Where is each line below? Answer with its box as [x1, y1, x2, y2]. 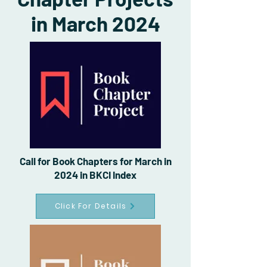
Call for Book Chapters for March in [19, 155, 172, 167]
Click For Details [54, 201, 127, 212]
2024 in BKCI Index [54, 169, 136, 181]
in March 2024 [30, 11, 160, 36]
